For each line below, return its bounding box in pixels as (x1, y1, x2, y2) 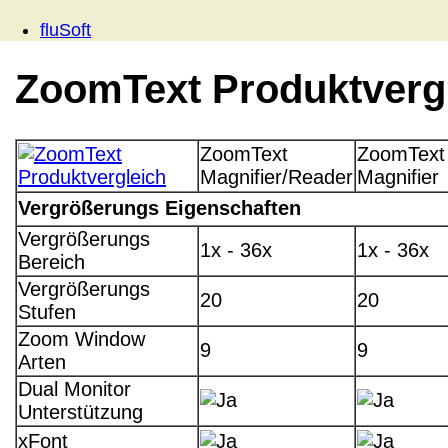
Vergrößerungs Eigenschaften (18, 197, 301, 220)
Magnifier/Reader (200, 166, 353, 189)
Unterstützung (18, 401, 143, 424)
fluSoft (40, 19, 91, 40)
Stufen (18, 301, 76, 324)
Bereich (18, 251, 85, 274)
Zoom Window (18, 328, 145, 351)
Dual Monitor (18, 378, 131, 401)
